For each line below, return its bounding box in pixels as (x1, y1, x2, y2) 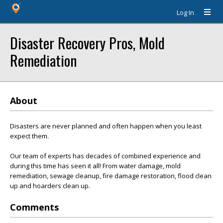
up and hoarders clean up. (10, 181, 90, 190)
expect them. (10, 131, 49, 140)
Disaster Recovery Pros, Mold (10, 32, 165, 53)
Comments (10, 201, 59, 213)
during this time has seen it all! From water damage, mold (10, 161, 181, 170)
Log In (177, 8, 194, 17)
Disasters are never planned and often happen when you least (10, 121, 202, 130)
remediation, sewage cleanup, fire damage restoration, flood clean (10, 171, 212, 180)
